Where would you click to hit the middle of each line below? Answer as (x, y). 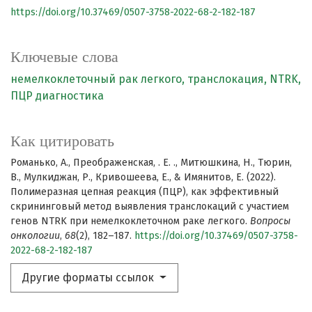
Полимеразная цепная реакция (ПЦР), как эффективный (145, 192)
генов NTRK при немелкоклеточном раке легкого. (130, 221)
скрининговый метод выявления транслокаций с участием (150, 207)
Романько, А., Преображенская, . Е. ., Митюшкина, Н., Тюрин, (151, 163)
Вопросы (270, 221)
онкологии (35, 236)
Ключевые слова (64, 57)
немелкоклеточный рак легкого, (99, 79)
